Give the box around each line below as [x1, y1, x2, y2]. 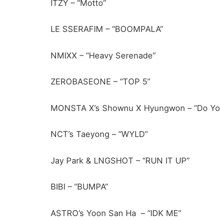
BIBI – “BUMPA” [51, 182, 108, 192]
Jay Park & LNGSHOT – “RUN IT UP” [51, 155, 190, 165]
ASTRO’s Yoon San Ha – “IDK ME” [51, 208, 181, 218]
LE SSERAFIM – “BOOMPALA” [51, 24, 163, 34]
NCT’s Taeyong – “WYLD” [51, 129, 148, 139]
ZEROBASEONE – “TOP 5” [51, 77, 150, 87]
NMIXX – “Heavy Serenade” [51, 50, 156, 60]
